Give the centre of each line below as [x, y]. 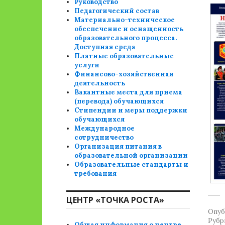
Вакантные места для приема [129, 92]
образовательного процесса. [126, 38]
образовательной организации [131, 155]
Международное [105, 128]
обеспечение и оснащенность [129, 29]
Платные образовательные [124, 56]
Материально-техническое [125, 20]
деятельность [100, 83]
